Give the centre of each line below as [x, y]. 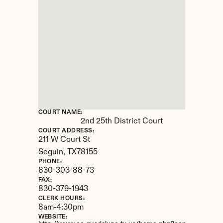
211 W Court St [64, 140]
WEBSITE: [53, 217]
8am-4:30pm [61, 208]
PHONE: [50, 162]
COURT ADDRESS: [66, 131]
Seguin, [53, 152]
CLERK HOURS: [61, 199]
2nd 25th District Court [121, 121]
